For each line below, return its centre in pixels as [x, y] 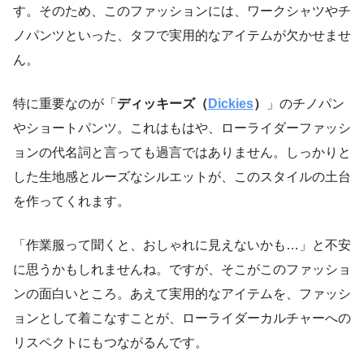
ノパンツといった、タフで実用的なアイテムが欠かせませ [182, 35]
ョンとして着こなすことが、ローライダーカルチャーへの [182, 318]
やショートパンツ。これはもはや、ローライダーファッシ [182, 128]
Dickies [231, 103]
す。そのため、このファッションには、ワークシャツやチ [182, 11]
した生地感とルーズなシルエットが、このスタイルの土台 [182, 176]
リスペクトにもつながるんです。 [110, 342]
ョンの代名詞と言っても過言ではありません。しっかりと [182, 152]
